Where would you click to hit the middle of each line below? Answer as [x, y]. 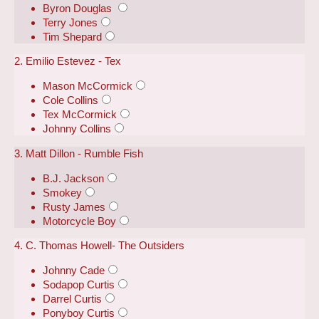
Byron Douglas [79, 8]
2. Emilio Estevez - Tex [68, 61]
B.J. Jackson [73, 178]
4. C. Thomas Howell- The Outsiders [99, 245]
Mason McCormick [88, 86]
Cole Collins [70, 100]
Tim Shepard [72, 36]
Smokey [62, 192]
